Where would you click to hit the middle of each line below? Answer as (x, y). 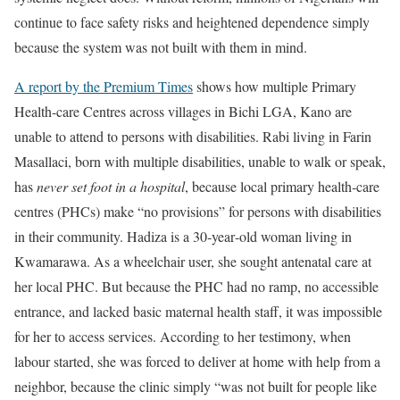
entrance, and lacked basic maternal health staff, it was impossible (198, 311)
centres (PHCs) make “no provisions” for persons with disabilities (198, 211)
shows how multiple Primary (275, 86)
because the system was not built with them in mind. (161, 47)
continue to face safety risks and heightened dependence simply (192, 22)
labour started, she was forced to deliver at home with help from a (197, 361)
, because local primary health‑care (282, 186)
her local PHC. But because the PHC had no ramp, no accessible (196, 286)
